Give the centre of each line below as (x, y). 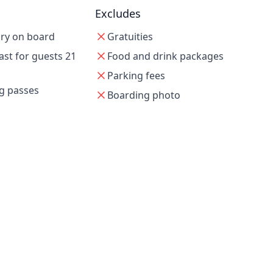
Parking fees (136, 76)
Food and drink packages (165, 56)
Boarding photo (144, 95)
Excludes (118, 13)
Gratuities (130, 37)
